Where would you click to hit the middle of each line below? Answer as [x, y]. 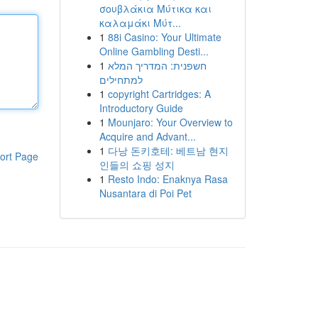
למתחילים [121, 79]
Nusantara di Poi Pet [145, 193]
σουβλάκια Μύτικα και [155, 9]
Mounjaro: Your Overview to [170, 122]
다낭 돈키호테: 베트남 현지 [168, 150]
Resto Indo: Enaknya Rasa [168, 179]
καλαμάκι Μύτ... [140, 23]
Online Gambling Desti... [154, 51]
